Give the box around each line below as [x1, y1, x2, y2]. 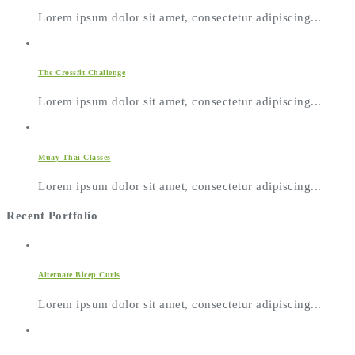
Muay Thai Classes [38, 152, 111, 162]
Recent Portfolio [6, 209, 97, 223]
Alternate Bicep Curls [38, 270, 120, 280]
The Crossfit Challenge [38, 67, 125, 77]
